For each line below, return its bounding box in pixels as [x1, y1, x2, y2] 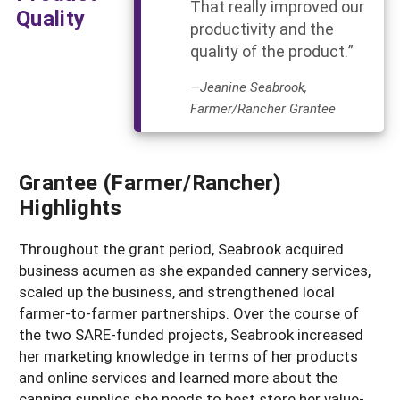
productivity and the [189, 18, 334, 40]
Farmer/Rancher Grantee [189, 99, 336, 118]
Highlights [19, 193, 122, 222]
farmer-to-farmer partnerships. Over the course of [19, 303, 359, 324]
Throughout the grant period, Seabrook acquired [19, 238, 344, 260]
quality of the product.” [189, 40, 354, 62]
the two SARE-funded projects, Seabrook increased [19, 324, 363, 346]
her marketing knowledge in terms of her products [19, 346, 358, 367]
